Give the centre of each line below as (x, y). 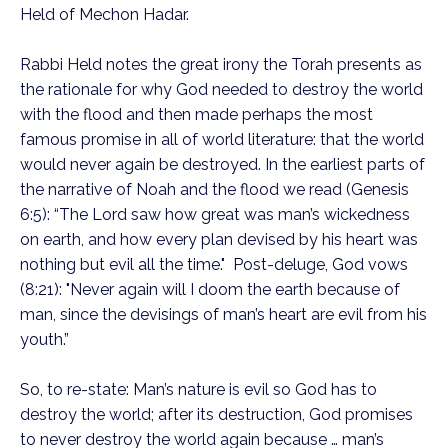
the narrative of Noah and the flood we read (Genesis (214, 189)
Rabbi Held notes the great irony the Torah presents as (221, 64)
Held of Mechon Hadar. (104, 14)
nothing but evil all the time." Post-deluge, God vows (214, 264)
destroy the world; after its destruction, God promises (216, 414)
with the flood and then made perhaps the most (196, 114)
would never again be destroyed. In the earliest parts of (222, 164)
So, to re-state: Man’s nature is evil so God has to (198, 389)
